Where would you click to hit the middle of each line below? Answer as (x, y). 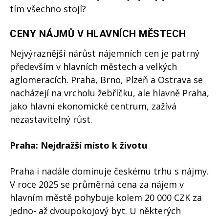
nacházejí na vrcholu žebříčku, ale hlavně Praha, (109, 93)
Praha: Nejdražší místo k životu (78, 145)
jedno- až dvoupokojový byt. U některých (95, 211)
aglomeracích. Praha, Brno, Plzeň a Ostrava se (106, 80)
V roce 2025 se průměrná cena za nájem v (97, 185)
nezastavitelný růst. (51, 120)
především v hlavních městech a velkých (93, 67)
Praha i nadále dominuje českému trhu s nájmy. (109, 171)
